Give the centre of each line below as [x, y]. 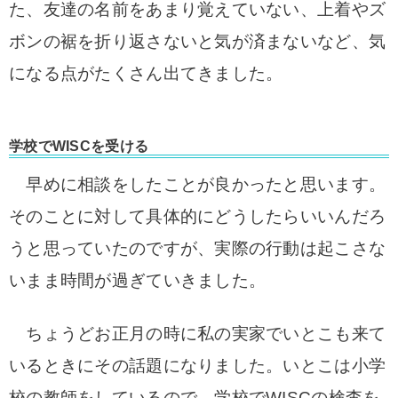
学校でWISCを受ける [79, 146]
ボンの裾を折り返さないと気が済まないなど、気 [198, 41]
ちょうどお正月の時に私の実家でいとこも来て [198, 334]
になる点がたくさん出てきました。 [146, 73]
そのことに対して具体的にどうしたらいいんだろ [198, 216]
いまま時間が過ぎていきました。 [138, 280]
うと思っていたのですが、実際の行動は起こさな [198, 248]
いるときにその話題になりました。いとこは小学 [198, 366]
